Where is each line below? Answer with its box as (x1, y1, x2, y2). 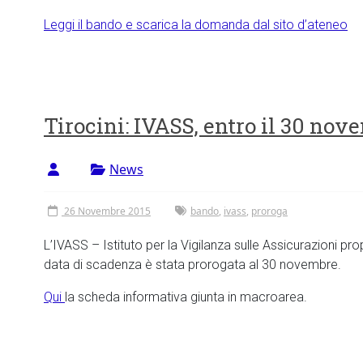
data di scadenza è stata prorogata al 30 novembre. (44, 257, 341, 272)
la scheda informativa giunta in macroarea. (65, 289, 307, 305)
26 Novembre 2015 (64, 204, 151, 218)
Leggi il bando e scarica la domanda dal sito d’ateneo (44, 17, 348, 32)
